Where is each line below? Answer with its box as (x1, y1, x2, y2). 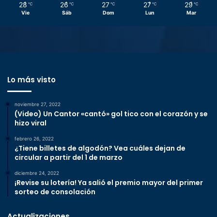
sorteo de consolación (15, 187, 95, 197)
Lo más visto (7, 75, 56, 85)
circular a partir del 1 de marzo (15, 153, 123, 163)
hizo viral (15, 118, 46, 128)
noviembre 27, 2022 (15, 101, 61, 108)
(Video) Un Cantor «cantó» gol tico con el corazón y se (15, 109, 208, 119)
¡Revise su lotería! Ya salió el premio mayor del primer (15, 178, 203, 188)
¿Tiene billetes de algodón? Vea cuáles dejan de (15, 143, 186, 154)
